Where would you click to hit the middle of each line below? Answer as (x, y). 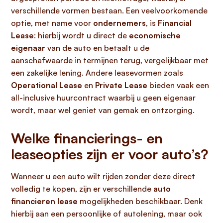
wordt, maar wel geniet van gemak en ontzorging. (103, 110)
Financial (175, 23)
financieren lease (44, 201)
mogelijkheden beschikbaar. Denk (140, 201)
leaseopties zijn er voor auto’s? (110, 154)
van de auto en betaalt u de (97, 48)
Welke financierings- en (87, 138)
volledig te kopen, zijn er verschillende (82, 189)
